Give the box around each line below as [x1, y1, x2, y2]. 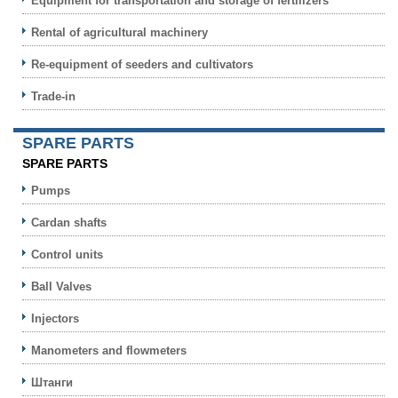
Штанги [31, 375, 73, 389]
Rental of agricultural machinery [31, 25, 208, 39]
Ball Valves [31, 279, 92, 293]
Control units [31, 247, 103, 261]
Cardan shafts [31, 215, 107, 229]
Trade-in [31, 89, 76, 103]
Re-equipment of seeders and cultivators [31, 57, 253, 71]
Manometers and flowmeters [31, 343, 187, 357]
